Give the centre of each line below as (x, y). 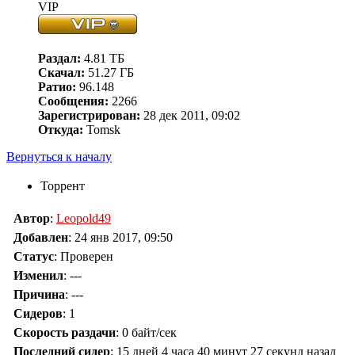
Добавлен (41, 238)
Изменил (38, 276)
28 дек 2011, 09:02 (190, 116)
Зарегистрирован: (89, 116)
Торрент (63, 186)
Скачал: (61, 73)
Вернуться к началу (59, 157)
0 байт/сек (149, 333)
